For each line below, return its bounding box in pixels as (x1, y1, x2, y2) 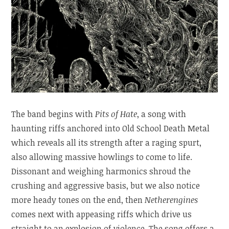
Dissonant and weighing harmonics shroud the (11, 166, 191, 177)
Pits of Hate (95, 108, 138, 120)
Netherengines (145, 194, 198, 206)
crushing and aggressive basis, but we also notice (11, 180, 200, 192)
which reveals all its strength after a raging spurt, (11, 137, 202, 149)
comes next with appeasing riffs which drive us (11, 209, 192, 220)
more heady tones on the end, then (11, 194, 145, 206)
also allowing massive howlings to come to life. (11, 151, 193, 163)
